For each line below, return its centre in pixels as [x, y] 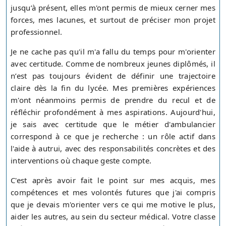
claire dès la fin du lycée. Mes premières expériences [113, 88]
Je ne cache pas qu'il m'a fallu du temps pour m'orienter [113, 52]
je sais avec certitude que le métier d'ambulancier [113, 124]
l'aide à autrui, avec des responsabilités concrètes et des [113, 149]
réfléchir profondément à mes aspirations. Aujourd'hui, [113, 112]
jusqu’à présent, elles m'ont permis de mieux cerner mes [113, 8]
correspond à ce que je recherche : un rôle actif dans [113, 136]
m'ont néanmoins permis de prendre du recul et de [113, 100]
